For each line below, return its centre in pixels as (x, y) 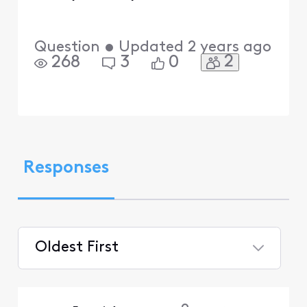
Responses (66, 169)
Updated (151, 48)
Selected (65, 276)
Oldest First (76, 247)
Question (67, 48)
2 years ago (229, 48)
